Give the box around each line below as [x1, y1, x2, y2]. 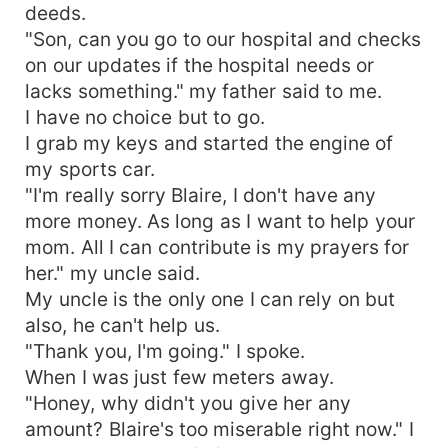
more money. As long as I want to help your [25, 208, 415, 233]
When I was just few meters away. [25, 364, 334, 389]
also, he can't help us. [25, 312, 220, 337]
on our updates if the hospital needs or [25, 52, 375, 77]
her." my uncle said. [25, 260, 201, 285]
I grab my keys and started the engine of [25, 130, 394, 155]
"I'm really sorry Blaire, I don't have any [25, 182, 377, 207]
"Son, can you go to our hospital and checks [25, 26, 422, 51]
